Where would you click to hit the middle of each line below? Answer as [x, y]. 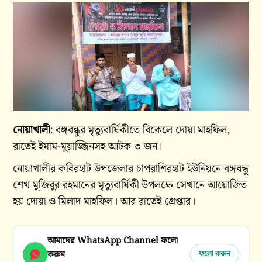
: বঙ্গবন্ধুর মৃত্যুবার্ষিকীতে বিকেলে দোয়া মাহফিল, [140, 130]
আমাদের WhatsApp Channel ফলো [113, 241]
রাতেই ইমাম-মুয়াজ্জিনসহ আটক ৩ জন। [88, 146]
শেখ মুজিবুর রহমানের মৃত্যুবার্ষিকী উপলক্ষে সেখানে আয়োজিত [130, 185]
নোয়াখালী [32, 130]
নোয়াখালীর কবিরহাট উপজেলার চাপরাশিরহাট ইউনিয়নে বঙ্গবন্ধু [131, 169]
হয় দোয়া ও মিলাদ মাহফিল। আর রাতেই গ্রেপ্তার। [104, 201]
